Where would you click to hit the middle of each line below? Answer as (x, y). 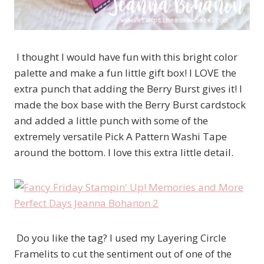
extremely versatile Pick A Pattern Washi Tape (121, 136)
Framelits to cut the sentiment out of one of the (123, 253)
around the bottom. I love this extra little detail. (124, 152)
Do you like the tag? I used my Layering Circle (120, 237)
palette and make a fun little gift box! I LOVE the (125, 72)
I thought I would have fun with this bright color (126, 57)
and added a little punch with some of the (111, 120)
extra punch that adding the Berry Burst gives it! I (128, 88)
